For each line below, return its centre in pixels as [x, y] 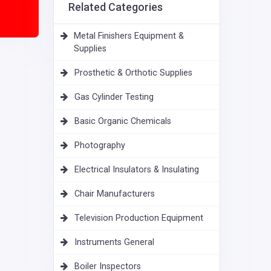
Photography [100, 145]
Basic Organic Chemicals [123, 121]
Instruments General [114, 242]
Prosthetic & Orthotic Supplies [133, 73]
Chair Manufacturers [115, 194]
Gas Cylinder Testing [114, 97]
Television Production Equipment [139, 218]
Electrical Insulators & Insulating [137, 170]
